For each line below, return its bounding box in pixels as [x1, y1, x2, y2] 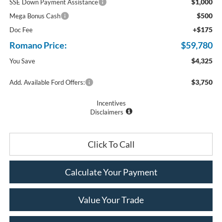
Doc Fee [9, 26, 33, 34]
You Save [9, 57, 35, 65]
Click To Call [87, 139, 135, 150]
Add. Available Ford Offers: [9, 78, 85, 87]
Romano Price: [9, 40, 67, 51]
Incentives [96, 99, 126, 108]
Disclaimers [90, 108, 123, 116]
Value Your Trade [78, 194, 144, 206]
